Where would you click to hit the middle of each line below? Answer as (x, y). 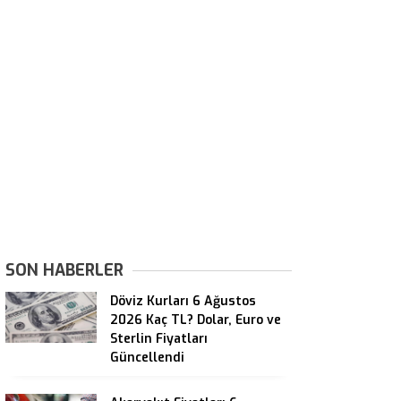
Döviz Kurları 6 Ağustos (183, 301)
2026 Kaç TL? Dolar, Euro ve (196, 320)
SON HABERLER (64, 270)
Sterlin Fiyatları (159, 339)
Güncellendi (147, 358)
